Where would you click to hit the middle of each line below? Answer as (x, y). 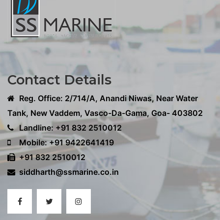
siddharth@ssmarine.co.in (69, 172)
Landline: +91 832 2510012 (69, 128)
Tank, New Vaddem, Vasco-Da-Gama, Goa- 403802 (105, 113)
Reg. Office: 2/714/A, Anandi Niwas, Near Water (108, 98)
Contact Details (59, 80)
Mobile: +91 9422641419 (66, 143)
